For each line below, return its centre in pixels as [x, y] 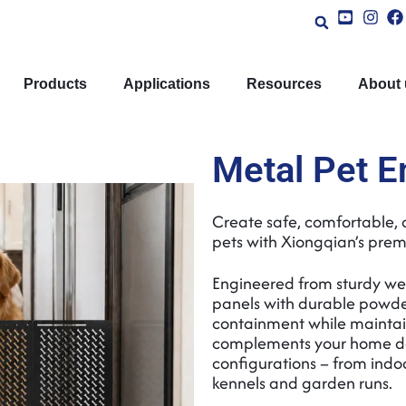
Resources [284, 84]
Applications [167, 84]
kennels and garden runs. [302, 383]
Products [55, 84]
